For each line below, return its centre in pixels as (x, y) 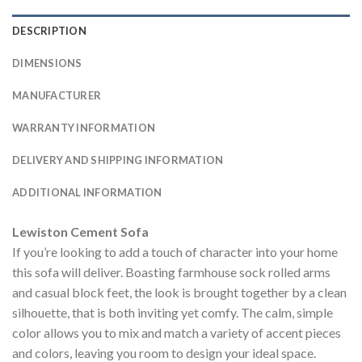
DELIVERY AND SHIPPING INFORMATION (118, 160)
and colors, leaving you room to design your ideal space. (164, 352)
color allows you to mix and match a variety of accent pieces (177, 332)
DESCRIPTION (49, 30)
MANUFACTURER (57, 95)
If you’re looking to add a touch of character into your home (175, 251)
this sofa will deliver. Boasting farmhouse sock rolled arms (171, 271)
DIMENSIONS (47, 63)
